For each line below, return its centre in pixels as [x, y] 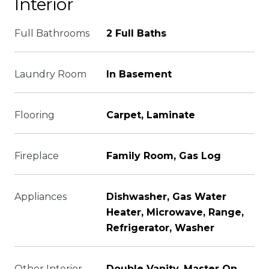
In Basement [139, 74]
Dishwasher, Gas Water [166, 197]
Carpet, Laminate [151, 115]
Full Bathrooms [52, 33]
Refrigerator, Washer [160, 228]
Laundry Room [50, 74]
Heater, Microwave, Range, [175, 212]
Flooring [35, 115]
